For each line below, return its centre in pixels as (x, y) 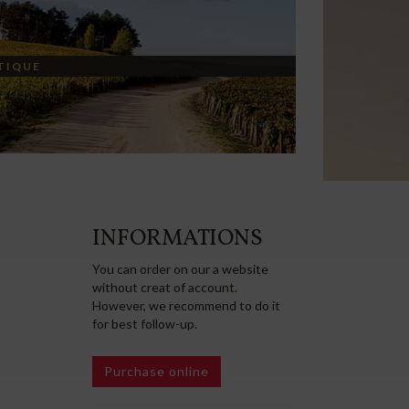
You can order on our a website (181, 269)
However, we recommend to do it (187, 305)
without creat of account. (165, 287)
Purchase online (157, 371)
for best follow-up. (145, 324)
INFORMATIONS (178, 239)
